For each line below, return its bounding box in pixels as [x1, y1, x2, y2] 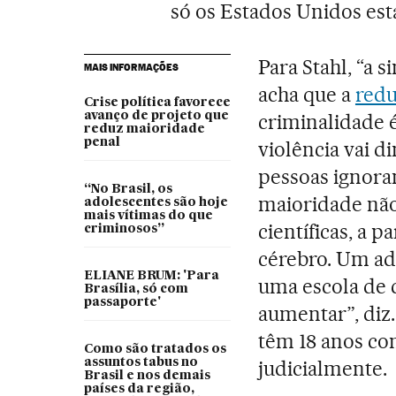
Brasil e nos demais [83, 369, 210, 382]
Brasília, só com [83, 282, 188, 295]
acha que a [258, 81, 355, 107]
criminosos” [83, 222, 164, 235]
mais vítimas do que [83, 209, 213, 222]
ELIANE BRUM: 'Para [83, 269, 219, 282]
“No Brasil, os [83, 182, 172, 195]
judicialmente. [258, 355, 387, 381]
